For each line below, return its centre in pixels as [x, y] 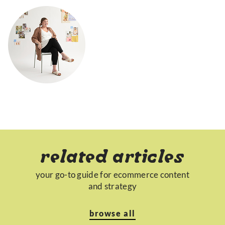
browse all [113, 213]
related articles [113, 158]
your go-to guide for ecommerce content [113, 174]
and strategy [113, 186]
